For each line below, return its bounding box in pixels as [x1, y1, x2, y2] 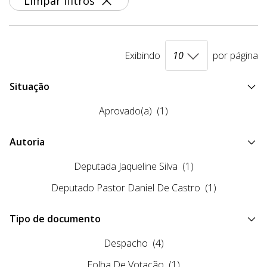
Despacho [103, 237, 148, 250]
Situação [10, 80, 49, 94]
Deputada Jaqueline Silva [73, 160, 178, 173]
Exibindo [125, 49, 160, 63]
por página [213, 49, 258, 63]
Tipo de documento [10, 212, 101, 226]
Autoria [10, 135, 45, 149]
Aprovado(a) [99, 104, 152, 118]
